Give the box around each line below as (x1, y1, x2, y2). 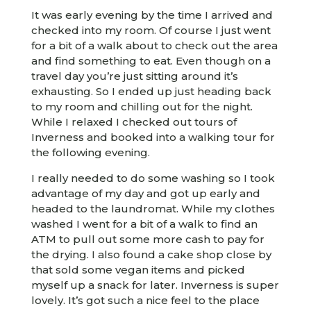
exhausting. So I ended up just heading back (31, 85, 271, 99)
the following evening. (31, 146, 150, 160)
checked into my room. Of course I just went (31, 24, 271, 37)
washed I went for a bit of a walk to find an (31, 217, 258, 231)
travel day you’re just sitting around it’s (31, 69, 238, 83)
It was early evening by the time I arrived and (31, 8, 273, 22)
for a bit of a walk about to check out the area (31, 39, 278, 53)
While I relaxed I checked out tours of (31, 115, 237, 129)
